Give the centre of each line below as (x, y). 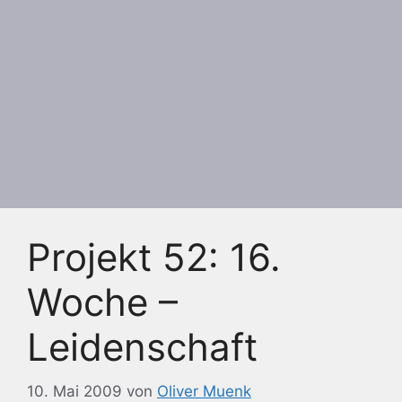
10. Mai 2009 (74, 391)
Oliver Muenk (204, 391)
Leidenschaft (142, 347)
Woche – (102, 302)
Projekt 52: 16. (154, 257)
